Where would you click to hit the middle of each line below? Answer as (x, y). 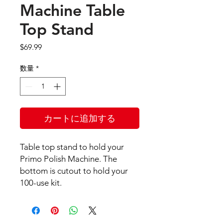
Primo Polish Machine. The (68, 159)
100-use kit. (41, 183)
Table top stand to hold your (72, 147)
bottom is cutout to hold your (74, 171)
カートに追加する (80, 118)
